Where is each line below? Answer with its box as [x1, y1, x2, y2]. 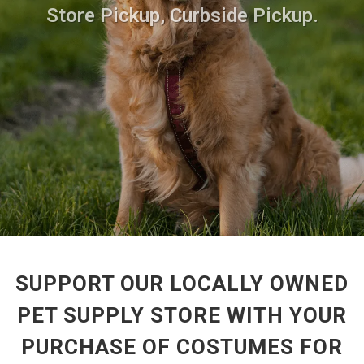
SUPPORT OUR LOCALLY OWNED [15, 271, 349, 296]
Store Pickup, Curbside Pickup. [45, 4, 318, 27]
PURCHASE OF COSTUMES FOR [21, 335, 343, 359]
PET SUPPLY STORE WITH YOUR [17, 303, 347, 327]
